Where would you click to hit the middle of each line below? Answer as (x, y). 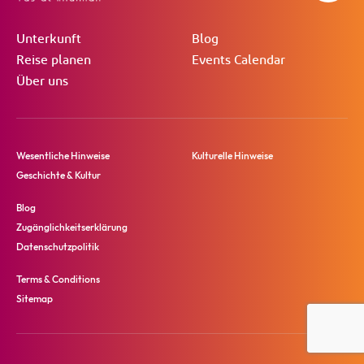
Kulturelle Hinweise (232, 155)
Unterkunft (49, 39)
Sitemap (35, 298)
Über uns (42, 81)
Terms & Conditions (58, 279)
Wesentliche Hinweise (63, 155)
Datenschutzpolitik (58, 246)
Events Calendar (238, 60)
